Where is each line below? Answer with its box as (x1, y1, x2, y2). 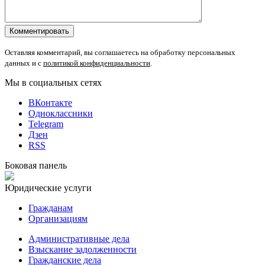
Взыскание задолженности (28, 244, 137, 255)
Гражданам (28, 203, 73, 214)
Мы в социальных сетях (5, 77, 102, 88)
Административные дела (28, 234, 130, 244)
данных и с (5, 59, 43, 68)
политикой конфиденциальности (43, 59, 150, 68)
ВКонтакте (28, 98, 72, 108)
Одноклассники (28, 108, 93, 119)
